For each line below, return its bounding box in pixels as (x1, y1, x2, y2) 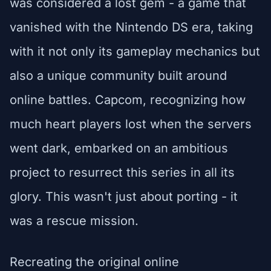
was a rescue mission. (10, 213, 139, 228)
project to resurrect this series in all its (10, 165, 235, 180)
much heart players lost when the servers (10, 116, 252, 131)
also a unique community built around (10, 68, 227, 83)
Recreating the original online (10, 254, 179, 269)
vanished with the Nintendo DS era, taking (10, 19, 253, 34)
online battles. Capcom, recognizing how (10, 92, 246, 107)
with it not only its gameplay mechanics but (10, 44, 260, 59)
